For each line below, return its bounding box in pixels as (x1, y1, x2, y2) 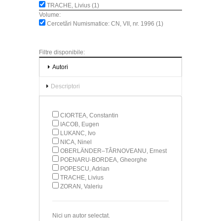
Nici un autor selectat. (52, 212, 110, 219)
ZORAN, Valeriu (60, 183, 103, 190)
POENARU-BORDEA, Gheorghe (60, 156, 147, 163)
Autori (52, 63, 68, 71)
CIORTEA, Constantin (60, 111, 118, 119)
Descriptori (51, 82, 80, 90)
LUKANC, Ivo (60, 129, 96, 137)
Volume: (39, 11, 61, 18)
